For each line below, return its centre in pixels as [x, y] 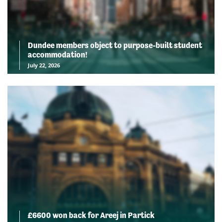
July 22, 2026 [44, 65]
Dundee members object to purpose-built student [115, 46]
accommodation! [57, 55]
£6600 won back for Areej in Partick [91, 216]
